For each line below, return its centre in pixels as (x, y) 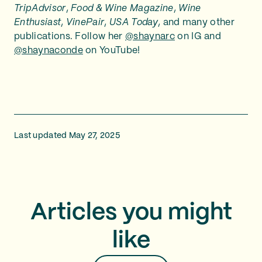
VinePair (85, 23)
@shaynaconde (49, 51)
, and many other (196, 23)
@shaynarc (150, 37)
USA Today (134, 23)
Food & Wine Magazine (122, 8)
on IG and (198, 37)
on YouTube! (111, 51)
